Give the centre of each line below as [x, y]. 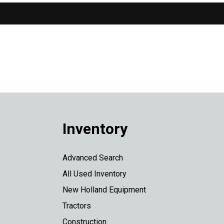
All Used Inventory [95, 173]
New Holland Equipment [104, 189]
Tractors [77, 205]
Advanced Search [93, 157]
